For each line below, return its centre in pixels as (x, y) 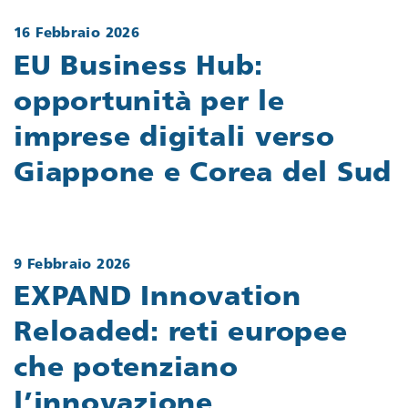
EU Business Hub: (138, 67)
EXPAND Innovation (158, 299)
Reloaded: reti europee (181, 334)
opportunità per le (149, 103)
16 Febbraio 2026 (76, 35)
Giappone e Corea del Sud (203, 174)
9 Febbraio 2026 (72, 265)
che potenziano (126, 370)
